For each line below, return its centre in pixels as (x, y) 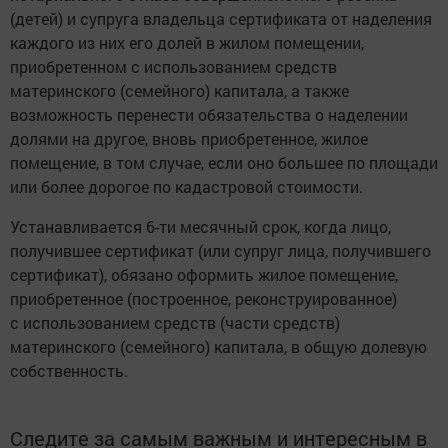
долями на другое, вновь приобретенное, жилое (189, 138)
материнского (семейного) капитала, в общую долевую (218, 346)
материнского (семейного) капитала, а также (179, 90)
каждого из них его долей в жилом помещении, (187, 42)
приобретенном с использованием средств (173, 66)
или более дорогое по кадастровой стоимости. (186, 186)
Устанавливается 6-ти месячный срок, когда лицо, (200, 226)
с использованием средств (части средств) (175, 322)
